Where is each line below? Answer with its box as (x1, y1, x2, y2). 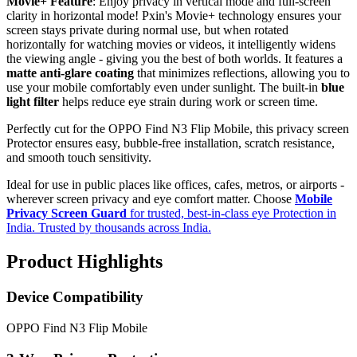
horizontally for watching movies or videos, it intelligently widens (6, 37, 335, 52)
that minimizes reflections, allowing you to (134, 66, 350, 80)
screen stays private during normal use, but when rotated (6, 23, 288, 37)
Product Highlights (6, 251, 163, 273)
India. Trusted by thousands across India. (6, 221, 211, 235)
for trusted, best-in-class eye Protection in (130, 206, 336, 221)
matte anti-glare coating (6, 66, 134, 80)
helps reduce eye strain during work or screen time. (59, 95, 318, 109)
